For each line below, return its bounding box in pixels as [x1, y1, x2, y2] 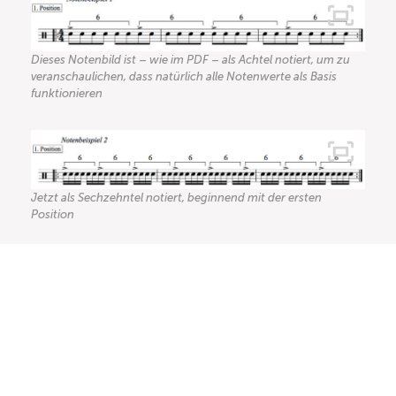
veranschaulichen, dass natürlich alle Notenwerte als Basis [31, 69, 337, 83]
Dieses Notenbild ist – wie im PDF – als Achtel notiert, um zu [31, 52, 350, 66]
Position [31, 208, 74, 222]
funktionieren [31, 86, 103, 100]
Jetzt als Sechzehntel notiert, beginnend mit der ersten [31, 191, 322, 205]
